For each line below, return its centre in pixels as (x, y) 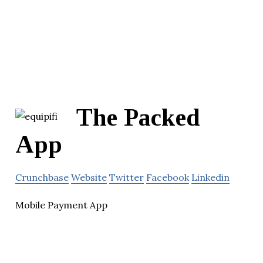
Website (89, 178)
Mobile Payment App (61, 205)
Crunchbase (42, 178)
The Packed (138, 118)
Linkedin (210, 178)
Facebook (168, 178)
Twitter (127, 178)
